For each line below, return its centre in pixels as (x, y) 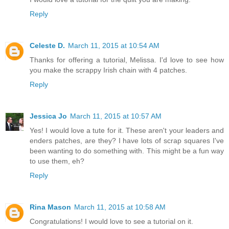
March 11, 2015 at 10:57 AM (116, 116)
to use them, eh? (57, 161)
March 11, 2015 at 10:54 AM (114, 46)
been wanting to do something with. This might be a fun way (127, 151)
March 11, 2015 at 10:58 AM (120, 207)
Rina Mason (50, 207)
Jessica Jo (48, 116)
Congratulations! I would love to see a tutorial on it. (111, 222)
